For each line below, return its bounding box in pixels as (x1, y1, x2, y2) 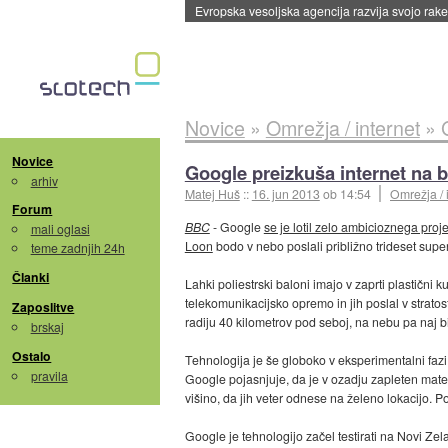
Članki (12, 268, 50, 287)
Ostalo (12, 346, 52, 365)
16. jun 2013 (251, 184, 320, 202)
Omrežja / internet (265, 112, 420, 142)
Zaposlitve (12, 298, 75, 317)
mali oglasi (30, 220, 90, 238)
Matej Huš (184, 184, 240, 202)
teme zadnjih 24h (30, 239, 125, 257)
